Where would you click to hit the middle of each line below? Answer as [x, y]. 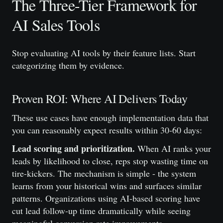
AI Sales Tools [56, 25]
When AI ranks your [173, 148]
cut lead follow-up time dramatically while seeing [101, 211]
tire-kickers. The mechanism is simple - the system [104, 173]
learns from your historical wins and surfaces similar [107, 186]
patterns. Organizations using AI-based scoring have [106, 198]
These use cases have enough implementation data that [110, 117]
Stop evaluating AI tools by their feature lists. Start [104, 53]
